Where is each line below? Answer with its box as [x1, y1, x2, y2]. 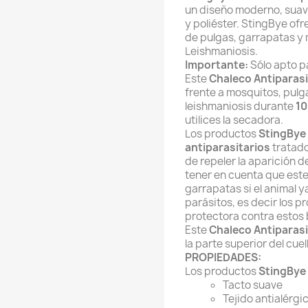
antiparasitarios [185, 140, 270, 155]
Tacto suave [223, 277, 283, 292]
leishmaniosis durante [185, 98, 296, 113]
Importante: [185, 57, 248, 72]
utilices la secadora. [185, 112, 283, 127]
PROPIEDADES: [185, 250, 261, 265]
